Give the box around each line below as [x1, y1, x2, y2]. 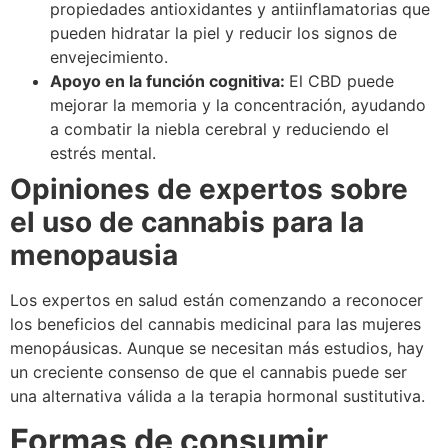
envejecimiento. [50, 47, 168, 67]
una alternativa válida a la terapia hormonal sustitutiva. [10, 386, 425, 406]
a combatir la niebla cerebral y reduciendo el [50, 119, 389, 139]
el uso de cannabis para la [10, 205, 364, 239]
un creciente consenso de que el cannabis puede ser [10, 362, 407, 382]
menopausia [10, 238, 178, 272]
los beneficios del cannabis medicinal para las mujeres [10, 314, 421, 334]
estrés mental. [50, 143, 156, 163]
